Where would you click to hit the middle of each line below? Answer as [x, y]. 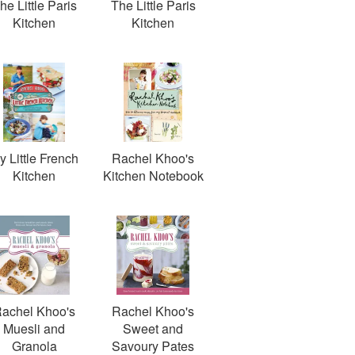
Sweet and [153, 328]
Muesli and [34, 328]
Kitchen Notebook [153, 176]
